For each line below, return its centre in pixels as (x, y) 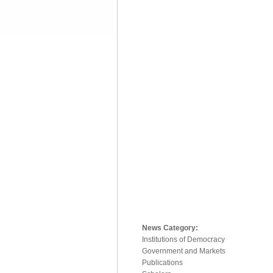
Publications (162, 263)
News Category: (171, 228)
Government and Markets (184, 251)
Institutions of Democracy (183, 240)
